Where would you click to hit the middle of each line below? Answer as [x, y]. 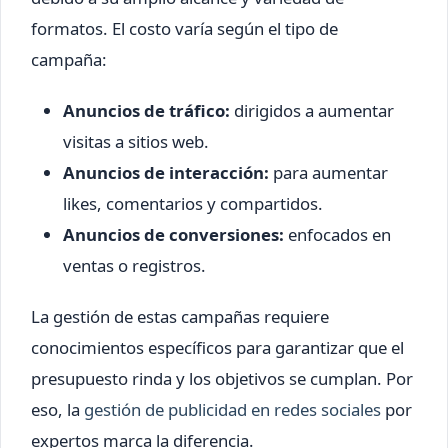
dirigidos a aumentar [312, 111]
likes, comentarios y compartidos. [193, 204]
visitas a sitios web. [136, 142]
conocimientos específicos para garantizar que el [217, 348]
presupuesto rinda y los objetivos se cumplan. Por [222, 379]
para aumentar [328, 173]
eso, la [57, 410]
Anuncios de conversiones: [173, 235]
